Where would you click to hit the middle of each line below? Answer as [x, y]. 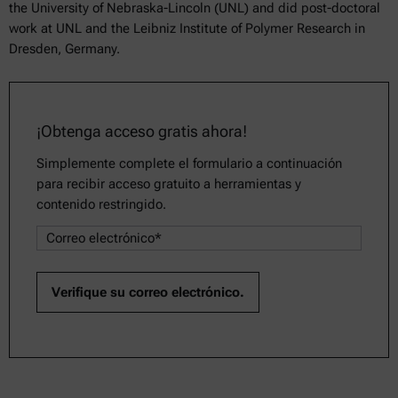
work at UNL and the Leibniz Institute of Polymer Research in [187, 28]
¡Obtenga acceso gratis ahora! [142, 131]
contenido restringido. [101, 204]
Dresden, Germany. [66, 49]
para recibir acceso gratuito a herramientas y [169, 184]
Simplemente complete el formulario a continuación [189, 163]
